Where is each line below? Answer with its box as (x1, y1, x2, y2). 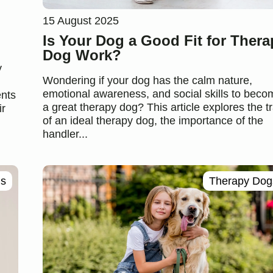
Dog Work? (42, 46, 121, 63)
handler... (42, 127, 88, 140)
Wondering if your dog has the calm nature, (42, 74, 252, 87)
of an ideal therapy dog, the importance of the (42, 114, 263, 127)
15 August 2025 (42, 14, 119, 27)
